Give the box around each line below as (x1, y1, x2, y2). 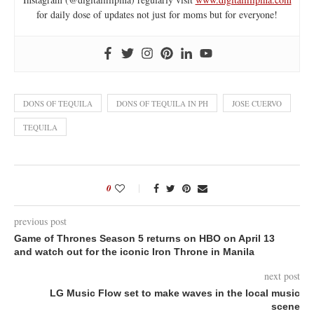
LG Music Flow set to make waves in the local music (50, 287, 300, 299)
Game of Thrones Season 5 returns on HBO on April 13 (14, 232, 275, 244)
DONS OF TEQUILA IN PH (116, 97, 208, 109)
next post (264, 268, 300, 282)
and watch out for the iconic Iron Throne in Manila (14, 245, 254, 257)
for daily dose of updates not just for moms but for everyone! (36, 7, 278, 21)
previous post (14, 214, 67, 228)
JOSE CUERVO (232, 97, 282, 109)
